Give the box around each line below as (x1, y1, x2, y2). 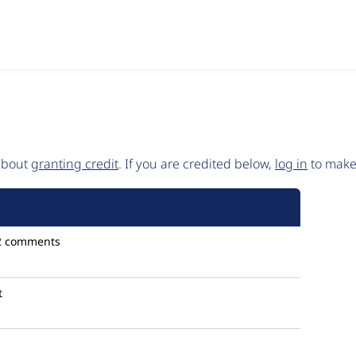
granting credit (31, 155, 118, 172)
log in (275, 155, 308, 172)
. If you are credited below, (118, 155, 275, 172)
